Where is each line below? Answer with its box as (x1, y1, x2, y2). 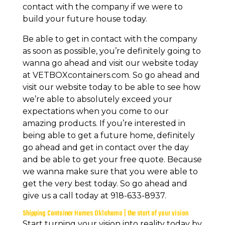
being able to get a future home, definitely (22, 130, 195, 140)
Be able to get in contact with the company (22, 34, 197, 44)
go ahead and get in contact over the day (22, 142, 189, 152)
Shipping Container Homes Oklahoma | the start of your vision (22, 207, 188, 219)
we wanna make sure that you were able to (22, 166, 198, 176)
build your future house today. (22, 14, 147, 24)
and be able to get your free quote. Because (22, 154, 202, 164)
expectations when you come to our (22, 106, 169, 116)
